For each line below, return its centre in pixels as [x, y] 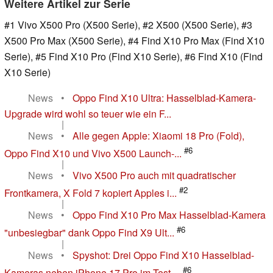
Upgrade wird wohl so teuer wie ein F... [88, 113]
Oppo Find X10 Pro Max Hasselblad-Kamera [169, 215]
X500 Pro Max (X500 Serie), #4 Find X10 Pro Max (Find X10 [134, 40]
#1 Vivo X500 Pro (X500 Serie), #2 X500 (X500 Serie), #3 [128, 24]
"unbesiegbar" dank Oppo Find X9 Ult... [89, 233]
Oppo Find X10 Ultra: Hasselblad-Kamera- [164, 97]
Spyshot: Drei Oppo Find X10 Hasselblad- [163, 255]
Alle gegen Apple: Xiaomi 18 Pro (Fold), [158, 135]
